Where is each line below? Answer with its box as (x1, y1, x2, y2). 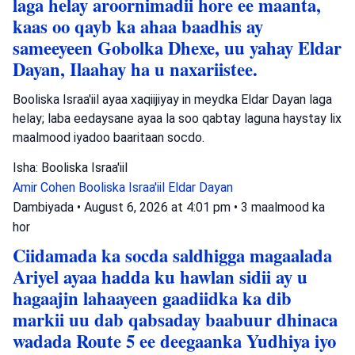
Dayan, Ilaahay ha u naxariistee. (13, 55, 258, 82)
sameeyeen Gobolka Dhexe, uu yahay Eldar (13, 34, 342, 61)
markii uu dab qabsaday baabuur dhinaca (13, 306, 338, 333)
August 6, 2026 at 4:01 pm (84, 199, 234, 215)
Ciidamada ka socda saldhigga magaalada (13, 242, 332, 269)
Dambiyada (13, 199, 74, 215)
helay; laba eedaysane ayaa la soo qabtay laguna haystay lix (13, 110, 342, 126)
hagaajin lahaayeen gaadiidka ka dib (13, 284, 292, 311)
